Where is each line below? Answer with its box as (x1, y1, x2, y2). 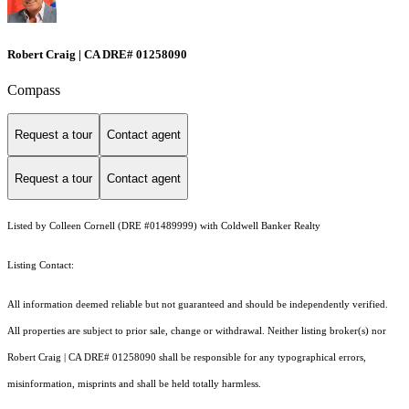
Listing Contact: (7, 260, 79, 271)
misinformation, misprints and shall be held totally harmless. (7, 379, 264, 390)
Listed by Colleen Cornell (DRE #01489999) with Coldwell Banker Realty (7, 221, 320, 232)
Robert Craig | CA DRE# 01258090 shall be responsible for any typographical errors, (7, 352, 366, 363)
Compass (7, 81, 60, 98)
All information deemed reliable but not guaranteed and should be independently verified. (7, 299, 388, 310)
